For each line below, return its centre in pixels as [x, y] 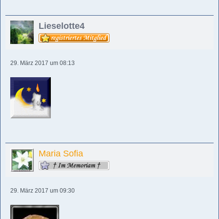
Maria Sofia [61, 153]
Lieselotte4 [62, 26]
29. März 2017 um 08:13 [43, 63]
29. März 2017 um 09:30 [43, 191]
